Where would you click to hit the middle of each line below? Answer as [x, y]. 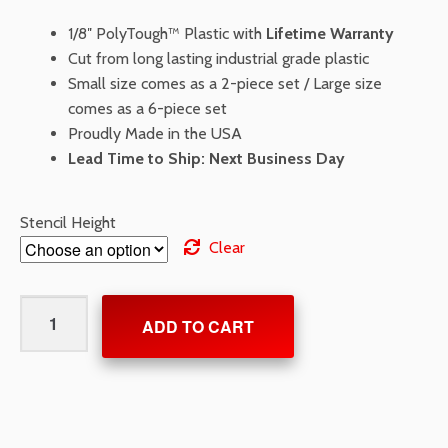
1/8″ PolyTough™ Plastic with [167, 34]
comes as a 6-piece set [147, 109]
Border [42, 406]
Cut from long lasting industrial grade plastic [218, 59]
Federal [45, 306]
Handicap [51, 331]
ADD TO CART [197, 326]
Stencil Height [68, 222]
